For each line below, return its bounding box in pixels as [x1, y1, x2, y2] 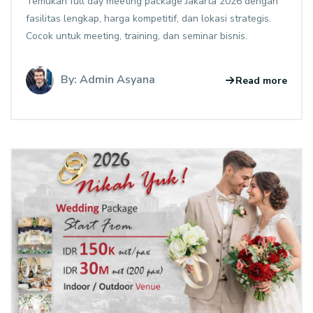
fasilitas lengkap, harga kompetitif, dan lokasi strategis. [26, 12, 271, 26]
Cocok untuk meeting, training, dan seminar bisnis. [26, 29, 247, 43]
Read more [235, 73, 287, 87]
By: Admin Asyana [61, 72, 155, 88]
